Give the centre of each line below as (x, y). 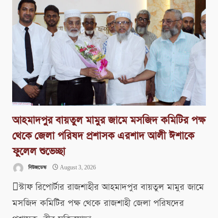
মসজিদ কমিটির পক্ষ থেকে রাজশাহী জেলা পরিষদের (98, 203)
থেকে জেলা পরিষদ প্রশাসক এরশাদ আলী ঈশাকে (103, 136)
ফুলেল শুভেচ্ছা (39, 152)
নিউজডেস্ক (36, 168)
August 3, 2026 (77, 168)
